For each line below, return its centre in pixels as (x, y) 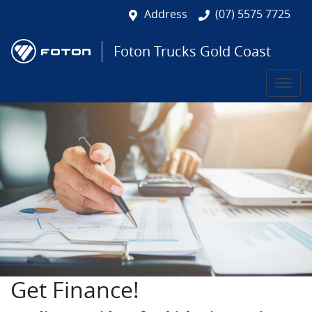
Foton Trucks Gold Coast (192, 51)
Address (166, 14)
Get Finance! (75, 289)
